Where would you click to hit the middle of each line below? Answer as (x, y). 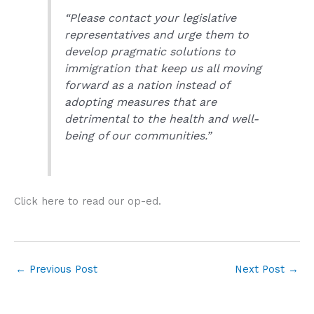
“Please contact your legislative (151, 18)
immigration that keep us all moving (163, 68)
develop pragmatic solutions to (150, 51)
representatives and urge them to (157, 34)
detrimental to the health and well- (162, 118)
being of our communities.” (138, 135)
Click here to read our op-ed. (88, 201)
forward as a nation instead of (147, 85)
